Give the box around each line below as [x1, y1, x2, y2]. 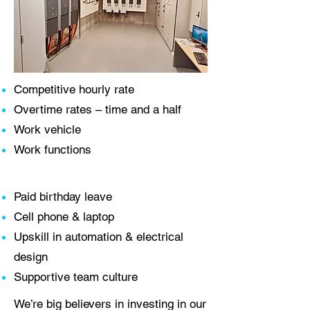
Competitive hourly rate [14, 82, 134, 96]
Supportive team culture [14, 270, 138, 284]
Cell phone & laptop [14, 210, 114, 224]
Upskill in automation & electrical [14, 230, 183, 244]
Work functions [14, 143, 91, 156]
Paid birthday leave [14, 190, 112, 203]
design [14, 250, 48, 264]
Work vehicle [14, 122, 81, 136]
